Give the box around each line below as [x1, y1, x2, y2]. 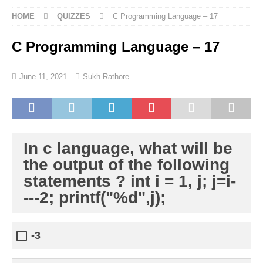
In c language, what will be [23, 139, 232, 157]
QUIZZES [57, 12, 90, 21]
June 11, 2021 [19, 72, 67, 81]
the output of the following [23, 156, 230, 174]
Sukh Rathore [83, 72, 129, 81]
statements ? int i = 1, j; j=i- [23, 172, 236, 190]
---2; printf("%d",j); [23, 188, 166, 207]
